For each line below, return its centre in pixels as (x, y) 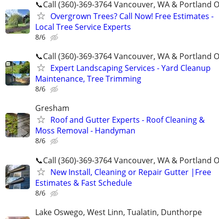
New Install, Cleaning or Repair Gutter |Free (131, 172)
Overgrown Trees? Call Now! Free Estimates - (132, 16)
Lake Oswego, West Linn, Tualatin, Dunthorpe (119, 212)
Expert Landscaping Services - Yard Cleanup (131, 68)
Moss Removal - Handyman (85, 131)
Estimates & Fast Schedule (84, 183)
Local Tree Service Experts (83, 27)
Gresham (52, 108)
